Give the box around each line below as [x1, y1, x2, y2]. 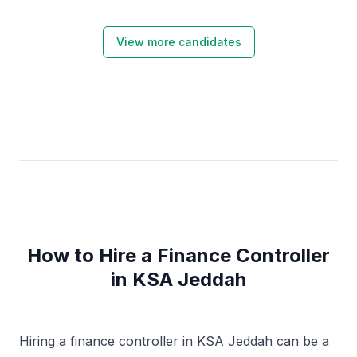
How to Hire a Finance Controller [27, 244, 330, 267]
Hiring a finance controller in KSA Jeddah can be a [19, 333, 329, 349]
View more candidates [116, 35, 241, 49]
